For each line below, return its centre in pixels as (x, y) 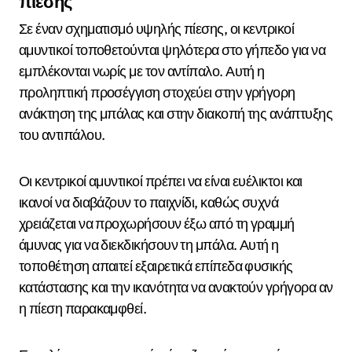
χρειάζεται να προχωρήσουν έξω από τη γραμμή (157, 223)
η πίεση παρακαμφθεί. (83, 308)
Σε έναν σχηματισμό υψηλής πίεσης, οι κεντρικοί (157, 28)
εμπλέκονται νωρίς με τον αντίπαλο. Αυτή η (142, 71)
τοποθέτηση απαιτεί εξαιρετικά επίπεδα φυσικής (156, 266)
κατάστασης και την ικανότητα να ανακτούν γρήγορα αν (176, 287)
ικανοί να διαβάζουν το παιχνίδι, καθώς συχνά (149, 202)
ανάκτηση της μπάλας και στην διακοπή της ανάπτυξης (176, 113)
